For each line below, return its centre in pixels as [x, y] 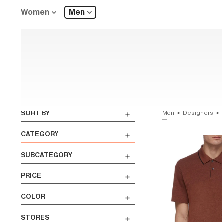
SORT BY [35, 113]
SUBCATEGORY [47, 155]
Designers [198, 113]
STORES [35, 217]
